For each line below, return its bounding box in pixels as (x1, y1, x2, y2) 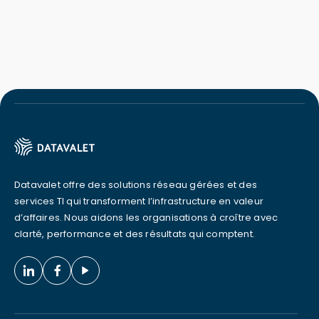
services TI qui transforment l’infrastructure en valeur (14, 194, 264, 209)
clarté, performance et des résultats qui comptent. (14, 227, 256, 241)
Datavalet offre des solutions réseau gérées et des (14, 178, 258, 192)
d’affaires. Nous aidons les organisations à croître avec (14, 211, 278, 225)
